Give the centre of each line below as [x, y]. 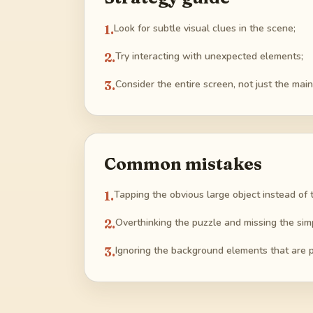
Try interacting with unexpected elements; [209, 57]
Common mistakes [183, 164]
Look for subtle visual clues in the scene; [205, 29]
